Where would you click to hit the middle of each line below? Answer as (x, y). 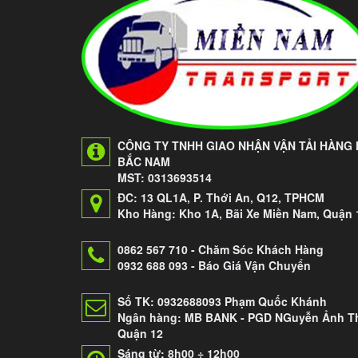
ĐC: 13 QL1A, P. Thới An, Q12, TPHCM (221, 197)
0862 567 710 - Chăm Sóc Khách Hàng (221, 249)
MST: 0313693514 (165, 177)
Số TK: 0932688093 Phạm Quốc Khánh (222, 301)
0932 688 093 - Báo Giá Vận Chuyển (214, 265)
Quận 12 (140, 333)
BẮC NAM (144, 161)
